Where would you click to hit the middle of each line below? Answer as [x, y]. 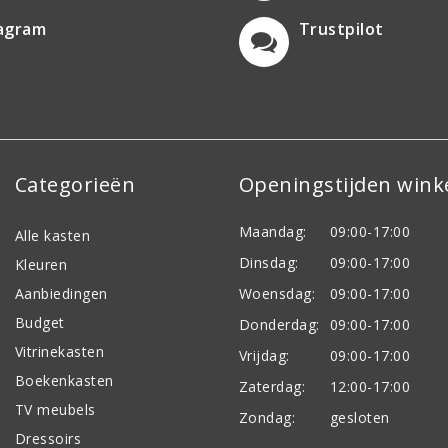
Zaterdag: [272, 386]
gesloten [360, 417]
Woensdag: [277, 293]
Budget [40, 322]
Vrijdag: [264, 355]
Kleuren [41, 264]
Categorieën [75, 184]
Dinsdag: [269, 262]
